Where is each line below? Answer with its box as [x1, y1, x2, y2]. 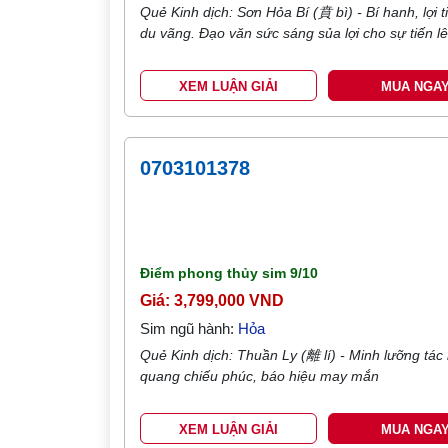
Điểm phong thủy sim [140, 265, 291, 281]
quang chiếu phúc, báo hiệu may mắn [140, 368, 380, 384]
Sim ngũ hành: [140, 320, 239, 337]
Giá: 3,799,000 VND [140, 292, 285, 309]
